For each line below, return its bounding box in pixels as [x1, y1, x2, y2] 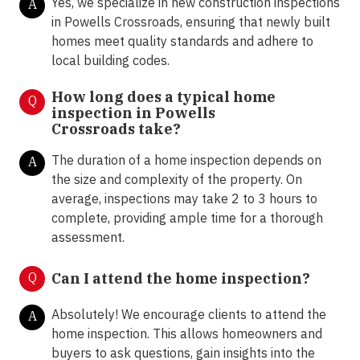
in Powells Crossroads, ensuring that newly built [51, 14, 330, 31]
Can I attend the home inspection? [51, 269, 310, 288]
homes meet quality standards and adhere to [51, 33, 313, 50]
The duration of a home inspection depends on [51, 152, 321, 169]
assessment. [51, 229, 125, 246]
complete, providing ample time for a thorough [51, 210, 323, 227]
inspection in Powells [51, 104, 215, 123]
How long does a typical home [51, 88, 276, 107]
